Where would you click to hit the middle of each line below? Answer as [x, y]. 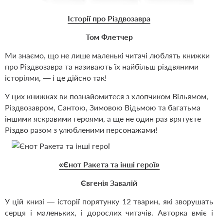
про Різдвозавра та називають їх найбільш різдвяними [102, 67]
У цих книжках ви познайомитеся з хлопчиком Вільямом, [107, 96]
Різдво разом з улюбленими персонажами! [81, 130]
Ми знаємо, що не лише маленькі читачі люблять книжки [107, 55]
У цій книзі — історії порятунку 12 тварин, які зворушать [109, 201]
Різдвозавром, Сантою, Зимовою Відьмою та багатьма [103, 108]
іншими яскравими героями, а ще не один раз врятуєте [103, 119]
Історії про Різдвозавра [109, 18]
